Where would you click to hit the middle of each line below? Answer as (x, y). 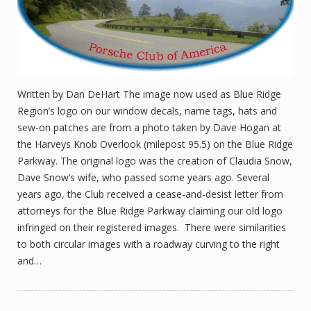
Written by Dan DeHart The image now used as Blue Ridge (149, 94)
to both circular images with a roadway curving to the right (149, 244)
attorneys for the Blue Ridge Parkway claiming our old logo (150, 210)
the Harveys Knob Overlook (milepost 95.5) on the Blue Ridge (155, 144)
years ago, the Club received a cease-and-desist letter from (150, 194)
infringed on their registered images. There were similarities (152, 227)
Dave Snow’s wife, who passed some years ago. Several (143, 177)
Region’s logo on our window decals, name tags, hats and (147, 110)
